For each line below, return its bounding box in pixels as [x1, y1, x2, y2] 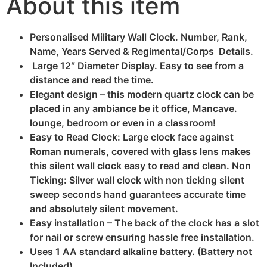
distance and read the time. [30, 73, 154, 86]
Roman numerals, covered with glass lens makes [30, 145, 251, 157]
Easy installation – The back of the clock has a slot [30, 216, 259, 229]
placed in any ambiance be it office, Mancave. [30, 102, 237, 114]
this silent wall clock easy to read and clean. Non [30, 159, 251, 172]
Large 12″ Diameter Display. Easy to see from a [30, 59, 244, 72]
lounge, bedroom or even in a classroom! [30, 116, 216, 129]
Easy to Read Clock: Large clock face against [30, 131, 234, 143]
